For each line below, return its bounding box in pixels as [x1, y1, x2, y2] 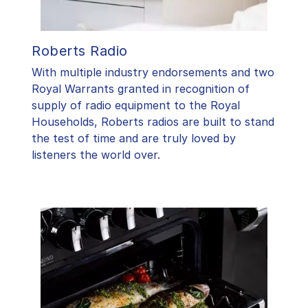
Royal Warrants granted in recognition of [32, 82, 250, 96]
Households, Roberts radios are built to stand [32, 115, 274, 129]
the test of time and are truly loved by [32, 131, 236, 146]
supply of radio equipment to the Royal [32, 98, 240, 113]
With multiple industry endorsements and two [32, 65, 274, 80]
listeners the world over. [32, 148, 160, 162]
